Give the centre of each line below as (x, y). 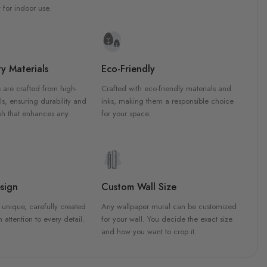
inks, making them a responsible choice (167, 101)
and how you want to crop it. (149, 231)
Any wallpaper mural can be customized (169, 206)
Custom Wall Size (139, 187)
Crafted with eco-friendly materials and (166, 88)
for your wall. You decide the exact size (167, 219)
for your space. (126, 113)
